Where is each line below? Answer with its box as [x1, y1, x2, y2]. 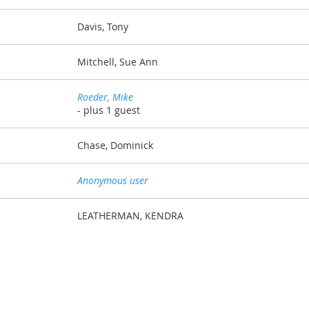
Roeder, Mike [77, 90, 133, 104]
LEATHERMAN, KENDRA [77, 209, 183, 223]
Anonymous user [77, 174, 148, 188]
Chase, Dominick [77, 139, 153, 152]
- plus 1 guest [77, 103, 140, 117]
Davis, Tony [77, 20, 128, 34]
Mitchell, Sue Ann [77, 55, 158, 69]
